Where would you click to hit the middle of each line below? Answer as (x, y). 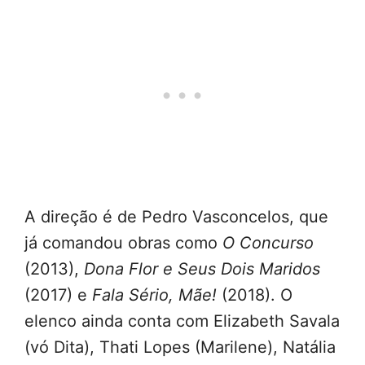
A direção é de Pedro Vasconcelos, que (176, 217)
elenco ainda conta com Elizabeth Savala (182, 321)
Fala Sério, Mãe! (154, 295)
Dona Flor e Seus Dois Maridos (202, 269)
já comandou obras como (123, 243)
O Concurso (268, 243)
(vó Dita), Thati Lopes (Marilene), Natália (180, 347)
